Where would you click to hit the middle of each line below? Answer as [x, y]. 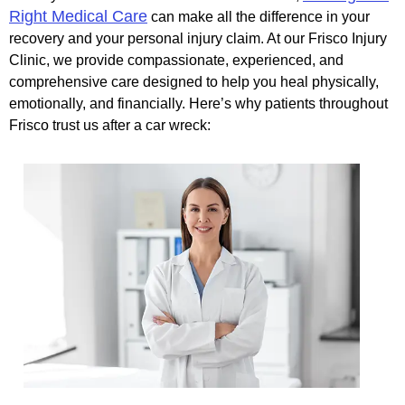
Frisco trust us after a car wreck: [110, 125]
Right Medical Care [78, 16]
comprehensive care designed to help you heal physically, [194, 81]
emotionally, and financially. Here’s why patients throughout [198, 103]
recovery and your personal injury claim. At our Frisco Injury [198, 38]
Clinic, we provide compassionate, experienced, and [176, 60]
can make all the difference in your [259, 16]
